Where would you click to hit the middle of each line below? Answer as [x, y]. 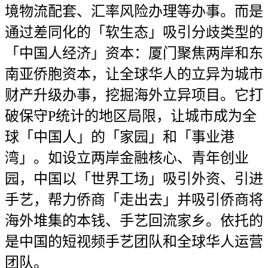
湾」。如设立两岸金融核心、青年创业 [127, 158]
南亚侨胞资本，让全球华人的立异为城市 [134, 74]
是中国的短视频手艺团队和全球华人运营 [134, 242]
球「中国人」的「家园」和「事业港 [120, 137]
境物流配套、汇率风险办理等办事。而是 [134, 11]
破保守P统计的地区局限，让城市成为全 [131, 116]
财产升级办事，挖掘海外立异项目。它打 [134, 95]
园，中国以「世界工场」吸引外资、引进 [134, 179]
